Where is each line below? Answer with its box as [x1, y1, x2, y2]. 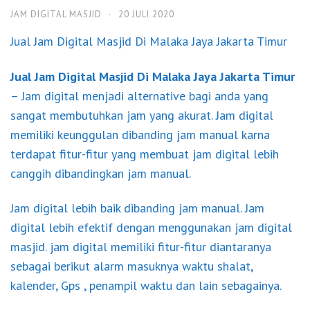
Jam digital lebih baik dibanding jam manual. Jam [10, 200, 264, 216]
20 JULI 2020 [118, 8, 174, 20]
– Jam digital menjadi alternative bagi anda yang [10, 87, 268, 104]
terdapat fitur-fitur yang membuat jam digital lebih [10, 145, 279, 162]
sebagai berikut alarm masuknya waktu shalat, [10, 258, 253, 274]
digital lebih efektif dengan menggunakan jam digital [10, 219, 292, 235]
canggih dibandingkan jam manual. [10, 165, 191, 181]
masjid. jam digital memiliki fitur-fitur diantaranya [10, 239, 271, 255]
